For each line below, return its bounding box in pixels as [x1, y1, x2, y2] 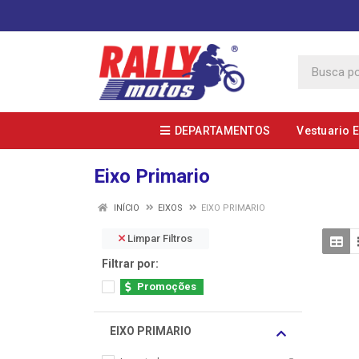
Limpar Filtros [125, 232, 192, 244]
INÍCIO [111, 203, 139, 213]
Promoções [137, 280, 196, 292]
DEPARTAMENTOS [174, 124, 271, 137]
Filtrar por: [102, 257, 159, 270]
